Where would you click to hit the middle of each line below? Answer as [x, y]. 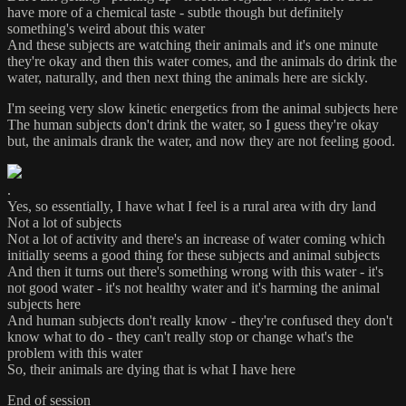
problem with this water [75, 353]
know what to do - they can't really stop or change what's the [180, 337]
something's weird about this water [106, 29]
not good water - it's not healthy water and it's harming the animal [193, 288]
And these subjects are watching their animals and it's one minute [193, 45]
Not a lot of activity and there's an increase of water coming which [196, 239]
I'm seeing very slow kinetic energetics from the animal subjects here [203, 109]
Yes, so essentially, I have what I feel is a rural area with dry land [192, 207]
